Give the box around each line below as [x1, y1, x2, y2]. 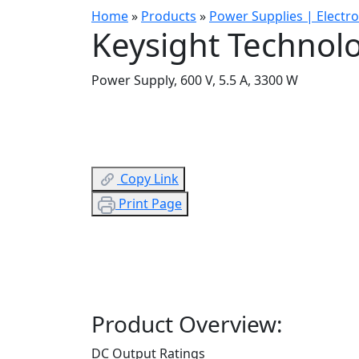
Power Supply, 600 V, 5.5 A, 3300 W [91, 71, 298, 89]
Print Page [119, 195, 182, 213]
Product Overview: [91, 308, 283, 339]
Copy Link [120, 169, 179, 188]
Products [141, 6, 196, 25]
